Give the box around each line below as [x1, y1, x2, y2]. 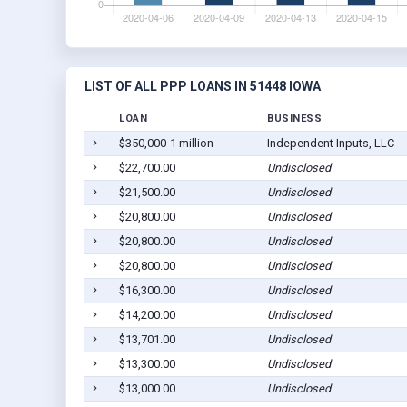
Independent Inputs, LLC [266, 136, 394, 151]
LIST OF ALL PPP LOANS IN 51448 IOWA [84, 79, 321, 94]
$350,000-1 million [118, 136, 213, 151]
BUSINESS [267, 113, 322, 125]
